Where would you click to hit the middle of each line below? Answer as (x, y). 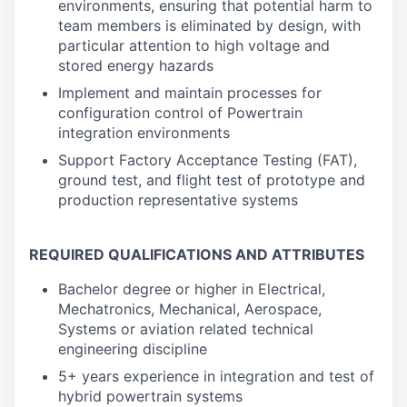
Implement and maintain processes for (190, 93)
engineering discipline (133, 349)
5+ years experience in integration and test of (216, 376)
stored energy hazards (136, 65)
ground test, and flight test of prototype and (212, 180)
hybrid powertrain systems (150, 396)
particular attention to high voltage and (194, 45)
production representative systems (178, 200)
